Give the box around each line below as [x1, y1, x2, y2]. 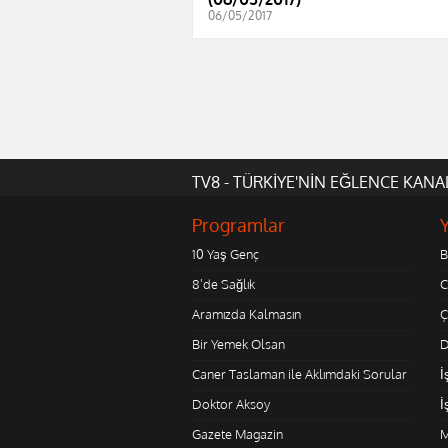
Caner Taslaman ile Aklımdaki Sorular [192, 366, 407, 383]
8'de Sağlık [192, 276, 255, 293]
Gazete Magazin [192, 426, 283, 443]
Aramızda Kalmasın [192, 306, 301, 323]
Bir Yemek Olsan [192, 336, 285, 353]
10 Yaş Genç [192, 246, 259, 263]
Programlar [192, 214, 285, 237]
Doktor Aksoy [192, 396, 270, 413]
